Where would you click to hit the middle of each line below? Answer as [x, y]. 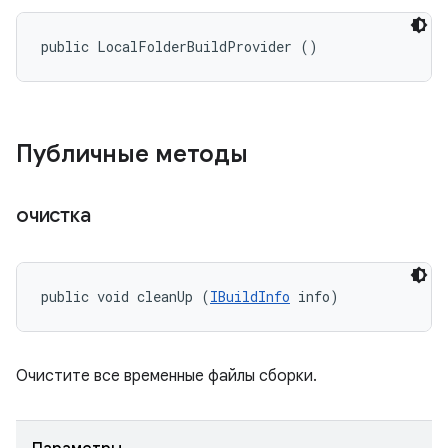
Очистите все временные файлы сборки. [166, 376]
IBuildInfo [250, 296]
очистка [55, 215]
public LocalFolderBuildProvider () [179, 46]
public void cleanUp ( [125, 296]
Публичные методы [135, 154]
